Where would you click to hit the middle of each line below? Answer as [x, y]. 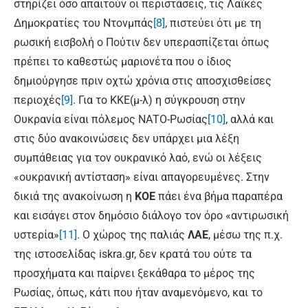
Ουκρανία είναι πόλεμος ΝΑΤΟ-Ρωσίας [111, 120]
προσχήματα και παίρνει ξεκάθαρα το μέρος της [134, 274]
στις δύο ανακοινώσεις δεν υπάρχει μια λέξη [126, 139]
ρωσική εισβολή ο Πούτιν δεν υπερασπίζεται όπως [142, 43]
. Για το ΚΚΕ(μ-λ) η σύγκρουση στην [159, 100]
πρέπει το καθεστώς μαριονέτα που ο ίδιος [123, 62]
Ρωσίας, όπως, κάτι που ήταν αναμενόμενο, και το [138, 293]
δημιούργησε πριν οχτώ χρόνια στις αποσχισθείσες [143, 81]
